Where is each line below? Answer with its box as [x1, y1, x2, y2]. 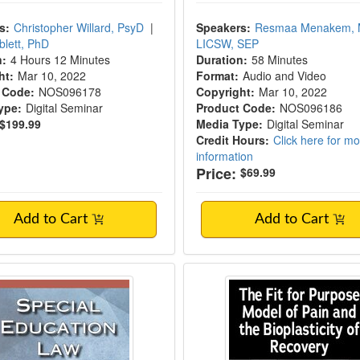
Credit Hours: [195, 132, 269, 148]
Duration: [195, 51, 247, 67]
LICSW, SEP [195, 35, 259, 51]
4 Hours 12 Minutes [10, 51, 111, 67]
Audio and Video [242, 67, 326, 84]
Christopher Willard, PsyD [14, 19, 145, 35]
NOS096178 [39, 84, 102, 100]
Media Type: [195, 116, 263, 132]
